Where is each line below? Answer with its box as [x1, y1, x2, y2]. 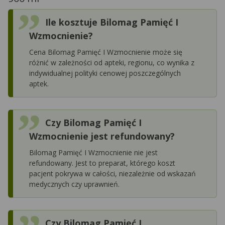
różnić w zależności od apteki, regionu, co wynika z [29, 57, 194, 67]
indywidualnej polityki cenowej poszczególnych [29, 68, 181, 78]
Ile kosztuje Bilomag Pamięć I [45, 16, 178, 28]
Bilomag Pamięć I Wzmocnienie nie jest [29, 147, 158, 157]
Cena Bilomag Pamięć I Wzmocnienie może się [29, 47, 182, 57]
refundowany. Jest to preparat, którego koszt [29, 158, 175, 168]
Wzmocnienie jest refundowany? [29, 130, 175, 142]
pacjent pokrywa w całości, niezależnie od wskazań [29, 168, 196, 178]
